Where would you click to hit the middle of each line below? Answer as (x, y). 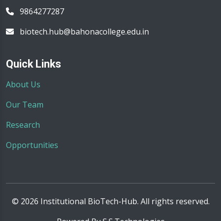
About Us (23, 84)
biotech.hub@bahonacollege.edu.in (83, 32)
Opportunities (32, 145)
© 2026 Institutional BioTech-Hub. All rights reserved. (110, 201)
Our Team (25, 105)
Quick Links (34, 64)
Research (23, 125)
